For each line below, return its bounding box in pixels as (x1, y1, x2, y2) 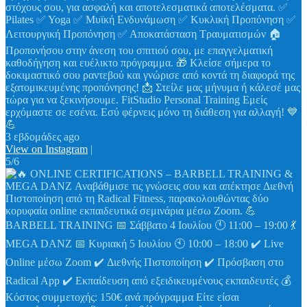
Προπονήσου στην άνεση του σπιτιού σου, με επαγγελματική (5, 45, 273, 57)
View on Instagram (5, 143, 88, 156)
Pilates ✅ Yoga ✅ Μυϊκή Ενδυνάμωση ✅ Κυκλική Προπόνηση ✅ (5, 14, 296, 26)
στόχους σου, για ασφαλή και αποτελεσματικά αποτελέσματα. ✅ (5, 1, 288, 14)
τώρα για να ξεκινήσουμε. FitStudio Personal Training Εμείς (5, 94, 267, 106)
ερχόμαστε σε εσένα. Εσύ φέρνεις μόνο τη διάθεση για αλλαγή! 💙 (5, 106, 298, 119)
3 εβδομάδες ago (5, 131, 79, 143)
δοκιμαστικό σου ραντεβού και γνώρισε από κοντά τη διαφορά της (5, 69, 295, 82)
